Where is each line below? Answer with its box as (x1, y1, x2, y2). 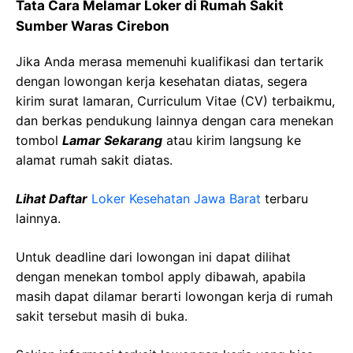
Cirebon (113, 18, 169, 34)
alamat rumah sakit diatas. (16, 152, 173, 168)
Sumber (16, 18, 68, 34)
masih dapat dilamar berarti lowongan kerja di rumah (16, 288, 333, 304)
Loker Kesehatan (91, 191, 194, 206)
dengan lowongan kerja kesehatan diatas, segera (16, 73, 307, 89)
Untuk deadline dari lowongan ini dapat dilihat (16, 249, 291, 265)
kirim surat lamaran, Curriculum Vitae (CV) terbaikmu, (16, 93, 335, 109)
